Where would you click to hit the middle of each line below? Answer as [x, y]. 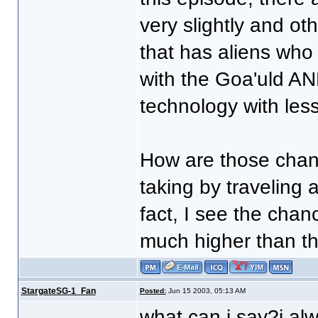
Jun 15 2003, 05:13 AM [205, 291]
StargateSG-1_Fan [58, 291]
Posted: [153, 291]
